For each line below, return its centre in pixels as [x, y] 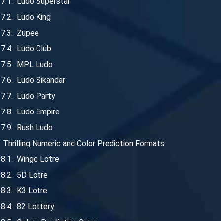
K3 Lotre [32, 191]
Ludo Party [36, 96]
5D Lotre [32, 175]
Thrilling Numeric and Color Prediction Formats [84, 144]
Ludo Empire [38, 112]
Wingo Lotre [38, 159]
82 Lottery [36, 207]
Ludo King [34, 17]
